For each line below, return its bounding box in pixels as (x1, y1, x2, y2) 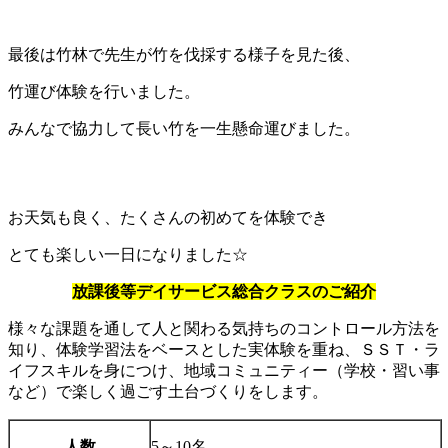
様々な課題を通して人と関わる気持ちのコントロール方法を (8, 320, 440, 338)
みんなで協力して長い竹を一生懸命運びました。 (8, 120, 360, 138)
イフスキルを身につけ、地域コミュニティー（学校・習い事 (8, 362, 440, 380)
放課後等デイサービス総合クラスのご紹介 (72, 283, 376, 301)
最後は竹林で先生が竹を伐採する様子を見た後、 (8, 46, 360, 64)
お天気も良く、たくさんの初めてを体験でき (8, 209, 328, 227)
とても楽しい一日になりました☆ (8, 246, 248, 264)
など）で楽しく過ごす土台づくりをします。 (8, 383, 328, 401)
